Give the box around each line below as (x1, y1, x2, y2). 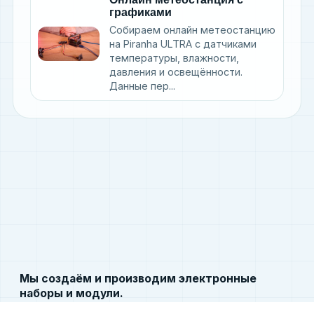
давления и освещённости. (109, 66, 243, 78)
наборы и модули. (20, 287, 123, 300)
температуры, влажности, (109, 52, 239, 64)
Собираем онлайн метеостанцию (109, 24, 275, 36)
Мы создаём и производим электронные (20, 272, 257, 285)
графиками (109, 5, 172, 20)
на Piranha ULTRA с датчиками (109, 38, 257, 50)
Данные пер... (109, 80, 175, 93)
